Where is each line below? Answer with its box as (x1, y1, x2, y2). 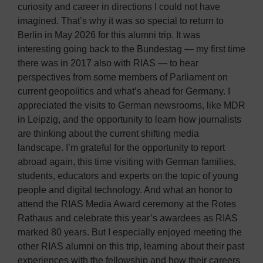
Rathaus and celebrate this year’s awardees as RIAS (18, 213, 238, 223)
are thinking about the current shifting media (18, 128, 199, 139)
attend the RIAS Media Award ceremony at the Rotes (18, 198, 236, 209)
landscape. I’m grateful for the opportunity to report (18, 142, 225, 153)
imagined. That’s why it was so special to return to (18, 15, 224, 26)
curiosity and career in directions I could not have (18, 1, 220, 12)
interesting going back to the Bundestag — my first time (18, 43, 245, 54)
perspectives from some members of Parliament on (18, 72, 228, 82)
